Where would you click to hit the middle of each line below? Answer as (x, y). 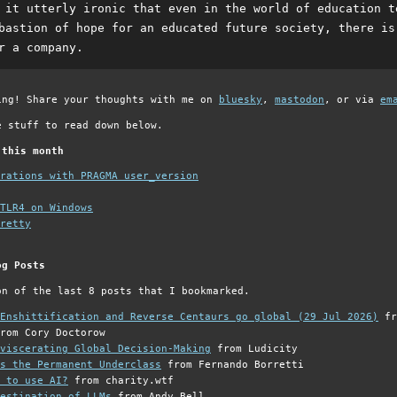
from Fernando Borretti (233, 364)
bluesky (241, 100)
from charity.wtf (121, 380)
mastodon (300, 100)
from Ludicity (254, 348)
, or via (352, 100)
